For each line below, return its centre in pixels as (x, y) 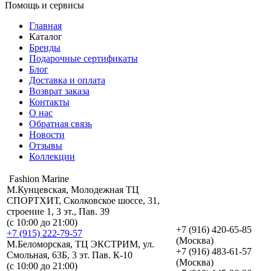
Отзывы (46, 146)
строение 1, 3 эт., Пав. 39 (58, 212)
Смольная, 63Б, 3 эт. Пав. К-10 (70, 255)
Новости (47, 135)
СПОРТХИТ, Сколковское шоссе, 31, (83, 201)
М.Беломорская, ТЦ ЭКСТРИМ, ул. (80, 244)
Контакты (49, 102)
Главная (45, 26)
